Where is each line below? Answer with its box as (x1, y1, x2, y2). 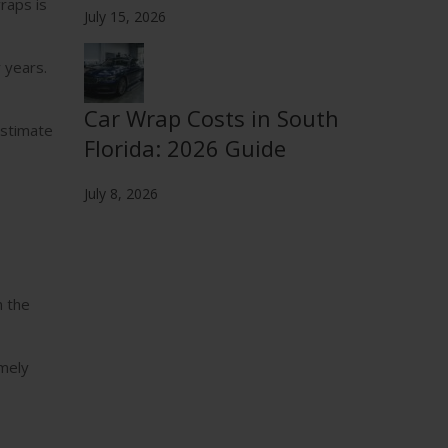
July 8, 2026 (83, 184, 158, 203)
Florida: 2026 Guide (83, 133, 286, 163)
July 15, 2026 (83, 7, 166, 26)
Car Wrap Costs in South (83, 103, 339, 133)
